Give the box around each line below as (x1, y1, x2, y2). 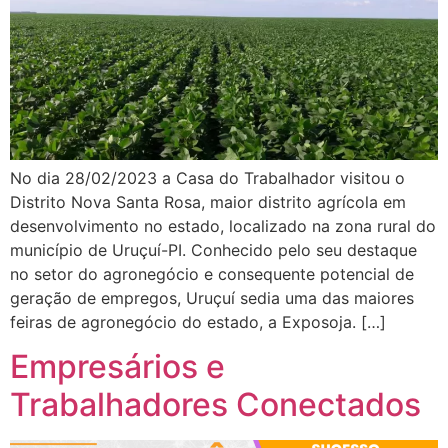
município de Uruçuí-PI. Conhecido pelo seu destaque (10, 239, 417, 260)
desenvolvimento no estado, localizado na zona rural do (10, 215, 436, 236)
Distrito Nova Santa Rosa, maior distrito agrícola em (10, 191, 406, 212)
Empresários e (10, 347, 225, 387)
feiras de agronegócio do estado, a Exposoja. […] (10, 311, 386, 332)
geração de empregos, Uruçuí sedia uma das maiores (10, 287, 414, 308)
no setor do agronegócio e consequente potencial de (10, 263, 414, 284)
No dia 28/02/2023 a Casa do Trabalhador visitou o (10, 167, 405, 188)
